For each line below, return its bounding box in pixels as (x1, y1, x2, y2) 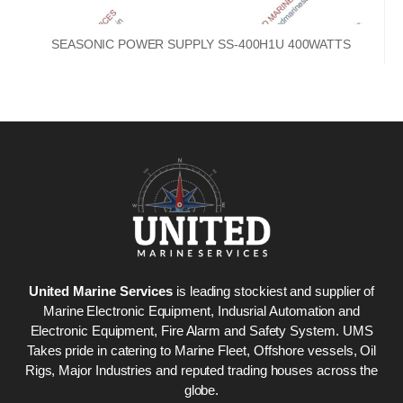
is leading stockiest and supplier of (173, 282, 375, 299)
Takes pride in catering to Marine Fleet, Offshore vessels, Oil (26, 342, 377, 358)
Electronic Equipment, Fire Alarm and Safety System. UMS (30, 322, 373, 338)
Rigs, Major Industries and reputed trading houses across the (24, 362, 379, 378)
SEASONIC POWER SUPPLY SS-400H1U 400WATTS (51, 37, 351, 52)
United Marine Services (28, 282, 174, 299)
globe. (184, 381, 219, 398)
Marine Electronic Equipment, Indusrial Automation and (42, 302, 361, 318)
